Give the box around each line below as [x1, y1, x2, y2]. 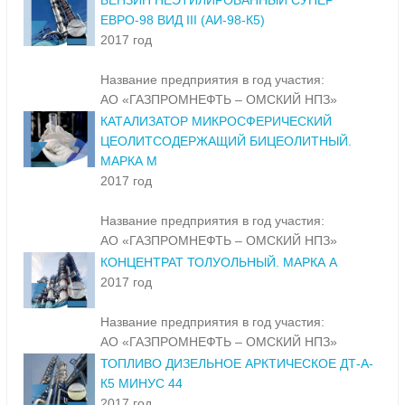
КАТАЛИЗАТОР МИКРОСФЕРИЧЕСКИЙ [100, 114, 332, 129]
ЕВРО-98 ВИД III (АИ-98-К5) [100, 13, 265, 28]
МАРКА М [100, 154, 157, 169]
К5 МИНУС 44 [100, 376, 183, 391]
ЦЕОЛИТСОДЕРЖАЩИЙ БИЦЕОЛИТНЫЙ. [100, 134, 352, 149]
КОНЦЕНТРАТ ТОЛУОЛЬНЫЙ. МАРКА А [100, 255, 337, 270]
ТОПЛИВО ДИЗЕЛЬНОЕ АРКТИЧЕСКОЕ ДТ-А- [100, 356, 373, 372]
